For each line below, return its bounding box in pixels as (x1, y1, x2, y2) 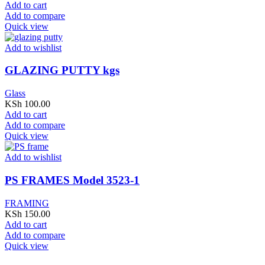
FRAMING (5, 198, 49, 208)
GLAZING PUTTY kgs (5, 64, 119, 77)
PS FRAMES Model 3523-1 (5, 173, 140, 186)
